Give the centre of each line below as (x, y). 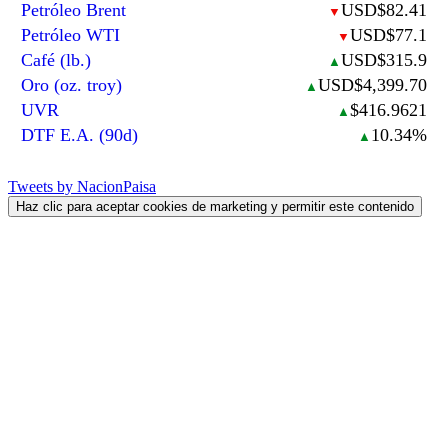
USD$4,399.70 (372, 84)
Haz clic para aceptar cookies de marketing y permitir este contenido (215, 207)
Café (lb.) (56, 59)
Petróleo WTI (71, 34)
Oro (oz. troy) (72, 84)
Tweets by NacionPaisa (82, 187)
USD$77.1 (388, 34)
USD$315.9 (383, 59)
